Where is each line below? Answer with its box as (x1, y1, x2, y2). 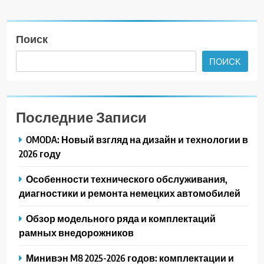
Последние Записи (16, 108, 147, 126)
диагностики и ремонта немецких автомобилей (19, 187, 240, 200)
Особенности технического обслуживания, (26, 173, 227, 186)
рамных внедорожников (19, 226, 134, 239)
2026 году (19, 147, 61, 160)
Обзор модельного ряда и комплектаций (26, 212, 216, 225)
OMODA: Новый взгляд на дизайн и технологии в (26, 133, 248, 146)
